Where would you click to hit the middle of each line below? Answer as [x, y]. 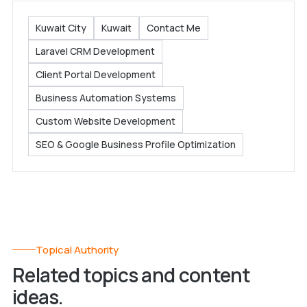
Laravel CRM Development [95, 51]
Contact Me [173, 28]
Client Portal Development [95, 74]
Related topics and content [131, 275]
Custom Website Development [105, 121]
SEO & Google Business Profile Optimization [135, 144]
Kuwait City [61, 28]
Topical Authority [77, 250]
